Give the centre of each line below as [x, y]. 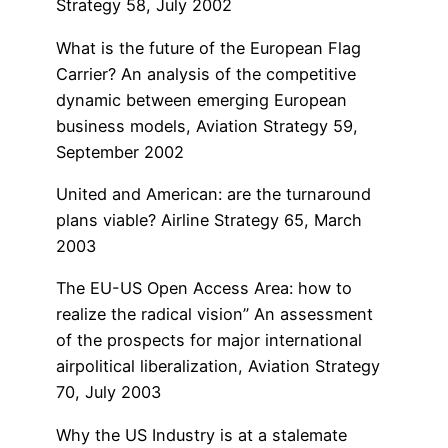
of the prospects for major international [209, 340]
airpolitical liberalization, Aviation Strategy [218, 366]
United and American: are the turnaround [213, 194]
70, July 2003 [108, 392]
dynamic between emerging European [201, 99]
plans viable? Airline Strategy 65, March [209, 220]
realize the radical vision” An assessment [214, 314]
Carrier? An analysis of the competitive [206, 73]
